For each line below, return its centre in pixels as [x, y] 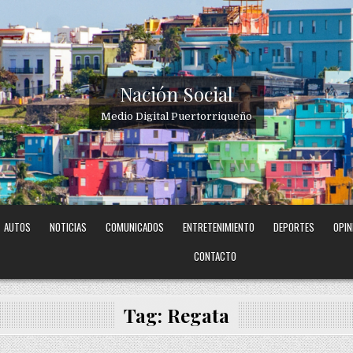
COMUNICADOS [135, 227]
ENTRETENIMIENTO [219, 227]
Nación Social [176, 93]
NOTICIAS [69, 227]
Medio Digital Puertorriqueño [176, 116]
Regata [198, 316]
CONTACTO [216, 256]
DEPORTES [294, 227]
